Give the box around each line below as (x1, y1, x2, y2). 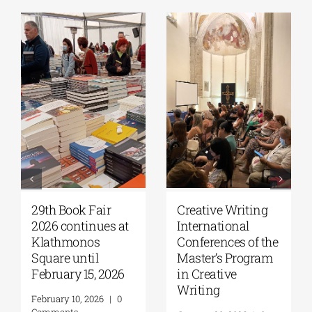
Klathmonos (31, 233, 100, 250)
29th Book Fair (31, 201, 111, 218)
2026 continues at (31, 217, 129, 234)
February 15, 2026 (31, 265, 125, 282)
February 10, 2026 (31, 292, 104, 305)
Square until (31, 249, 98, 266)
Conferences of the (177, 233, 278, 250)
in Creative (177, 265, 237, 282)
